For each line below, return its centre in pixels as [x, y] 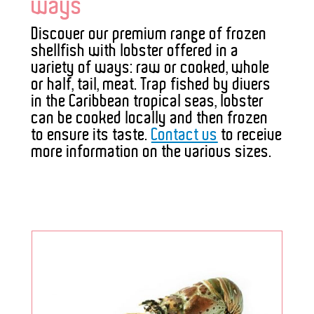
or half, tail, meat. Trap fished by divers [151, 84]
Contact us [184, 135]
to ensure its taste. [91, 135]
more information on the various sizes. [151, 152]
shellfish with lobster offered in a [135, 51]
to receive [250, 135]
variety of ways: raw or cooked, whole [150, 68]
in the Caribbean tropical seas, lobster [148, 101]
